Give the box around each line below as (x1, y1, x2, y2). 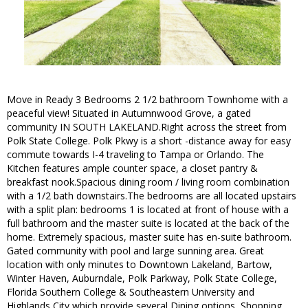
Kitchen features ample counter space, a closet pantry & (7, 162, 258, 175)
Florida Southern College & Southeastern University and (7, 285, 254, 299)
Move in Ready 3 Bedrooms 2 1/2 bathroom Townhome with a (7, 93, 288, 107)
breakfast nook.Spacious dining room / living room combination (7, 175, 289, 189)
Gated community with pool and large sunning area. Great (7, 244, 264, 258)
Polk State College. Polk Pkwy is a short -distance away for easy (7, 134, 291, 148)
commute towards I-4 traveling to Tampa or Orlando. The (7, 148, 264, 162)
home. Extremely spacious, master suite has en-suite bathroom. (7, 230, 291, 244)
